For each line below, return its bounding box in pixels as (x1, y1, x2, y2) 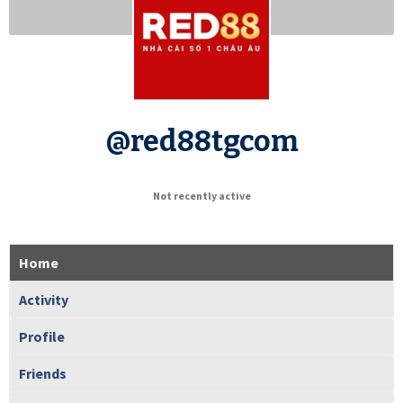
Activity (19, 290, 68, 309)
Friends (19, 363, 67, 382)
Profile (19, 327, 65, 345)
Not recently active (152, 188, 251, 202)
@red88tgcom (104, 123, 299, 158)
